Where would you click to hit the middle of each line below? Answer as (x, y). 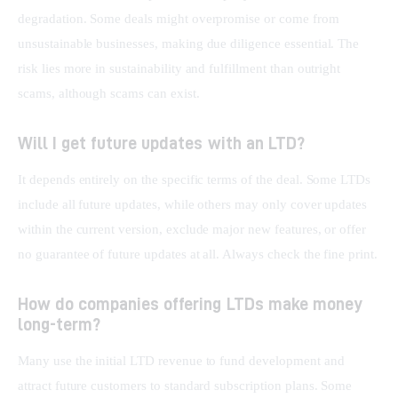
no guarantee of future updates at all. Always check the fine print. (198, 255)
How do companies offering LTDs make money (190, 304)
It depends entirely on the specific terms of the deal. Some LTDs (196, 180)
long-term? (60, 324)
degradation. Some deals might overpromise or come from (180, 19)
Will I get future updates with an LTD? (161, 143)
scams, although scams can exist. (109, 94)
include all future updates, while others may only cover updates (195, 205)
